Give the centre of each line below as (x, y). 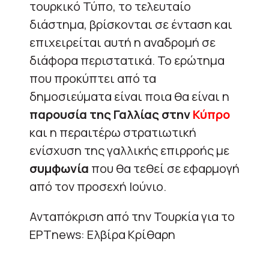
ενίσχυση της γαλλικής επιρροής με (129, 150)
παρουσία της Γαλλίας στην (111, 114)
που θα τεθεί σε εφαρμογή (164, 168)
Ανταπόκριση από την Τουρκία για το (132, 216)
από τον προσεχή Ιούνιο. (98, 186)
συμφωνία (59, 168)
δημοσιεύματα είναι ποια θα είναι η (129, 96)
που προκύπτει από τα (93, 78)
